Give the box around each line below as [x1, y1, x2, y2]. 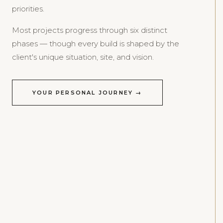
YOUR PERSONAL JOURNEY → [32, 89, 142, 96]
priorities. [12, 4, 44, 13]
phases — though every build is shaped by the [12, 39, 179, 48]
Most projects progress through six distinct [12, 25, 167, 35]
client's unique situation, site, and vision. [12, 52, 154, 62]
